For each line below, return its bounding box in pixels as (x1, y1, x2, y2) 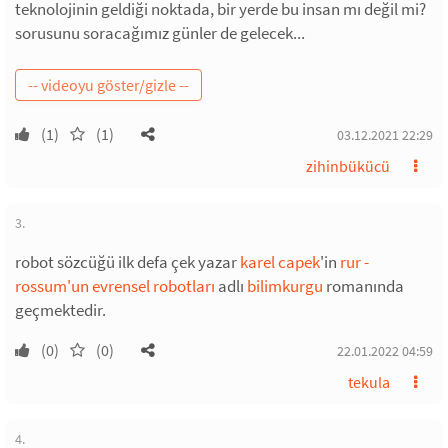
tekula (348, 372, 390, 393)
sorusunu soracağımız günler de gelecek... (15, 22, 305, 44)
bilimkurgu (247, 275, 323, 298)
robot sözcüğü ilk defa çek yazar (15, 251, 240, 274)
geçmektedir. (15, 299, 106, 322)
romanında (323, 275, 404, 298)
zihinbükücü (306, 156, 390, 177)
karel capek (240, 251, 320, 274)
